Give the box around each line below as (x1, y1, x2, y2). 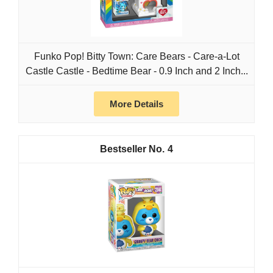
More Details (110, 99, 163, 110)
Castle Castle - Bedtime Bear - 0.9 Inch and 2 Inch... (25, 66, 248, 77)
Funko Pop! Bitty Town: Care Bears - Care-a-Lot (34, 51, 239, 62)
